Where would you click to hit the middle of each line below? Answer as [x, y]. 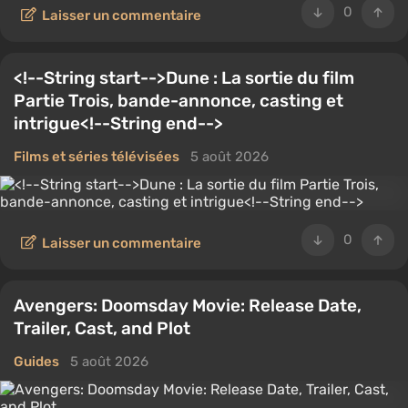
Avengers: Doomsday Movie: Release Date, [188, 306]
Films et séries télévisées [97, 157]
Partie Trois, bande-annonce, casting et [178, 101]
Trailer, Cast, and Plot [102, 328]
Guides [36, 362]
